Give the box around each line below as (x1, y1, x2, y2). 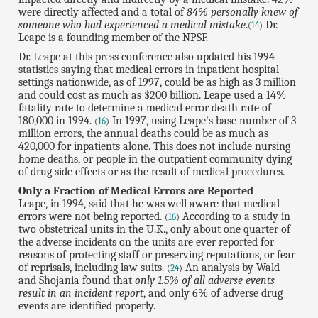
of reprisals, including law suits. (18, 261, 168, 274)
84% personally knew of (187, 6, 299, 18)
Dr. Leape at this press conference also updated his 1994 (18, 50, 275, 63)
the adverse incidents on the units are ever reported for (18, 235, 275, 248)
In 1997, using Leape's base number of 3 (109, 114, 297, 127)
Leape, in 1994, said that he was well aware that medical (18, 197, 280, 210)
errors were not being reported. (18, 209, 165, 223)
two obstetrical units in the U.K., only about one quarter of (18, 222, 291, 236)
